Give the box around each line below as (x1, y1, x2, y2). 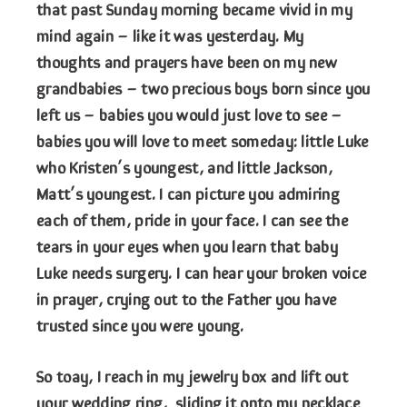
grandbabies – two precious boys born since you (36, 75, 371, 100)
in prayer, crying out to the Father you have (36, 286, 337, 311)
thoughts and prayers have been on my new (36, 49, 337, 74)
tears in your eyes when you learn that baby (36, 233, 338, 258)
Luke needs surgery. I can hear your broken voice (36, 260, 367, 284)
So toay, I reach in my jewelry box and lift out (36, 363, 349, 388)
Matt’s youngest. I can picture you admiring (36, 181, 340, 205)
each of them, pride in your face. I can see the (36, 207, 349, 232)
